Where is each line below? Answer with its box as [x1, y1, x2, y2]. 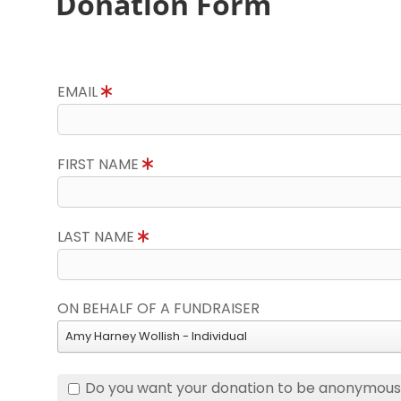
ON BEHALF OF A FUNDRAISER [57, 298, 260, 319]
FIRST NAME [57, 154, 142, 175]
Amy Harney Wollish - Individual [65, 328, 247, 345]
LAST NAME [57, 226, 138, 247]
